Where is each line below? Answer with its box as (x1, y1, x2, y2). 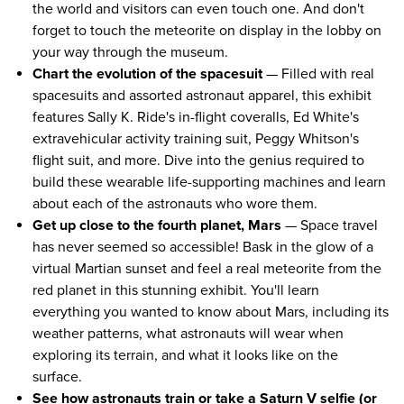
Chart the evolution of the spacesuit (32, 64, 262, 83)
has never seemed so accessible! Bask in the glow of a (32, 237, 373, 256)
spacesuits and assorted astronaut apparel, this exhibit (32, 86, 372, 105)
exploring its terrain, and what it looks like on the (32, 345, 338, 364)
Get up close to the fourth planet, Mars (32, 216, 281, 234)
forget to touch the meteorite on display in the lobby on (32, 21, 381, 40)
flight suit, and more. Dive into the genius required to (32, 151, 364, 170)
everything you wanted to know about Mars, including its (32, 302, 389, 321)
